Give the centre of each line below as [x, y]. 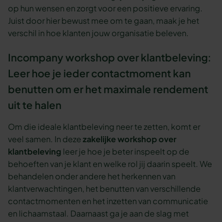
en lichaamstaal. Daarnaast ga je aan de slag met [99, 213]
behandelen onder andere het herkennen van [92, 176]
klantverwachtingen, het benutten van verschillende [105, 188]
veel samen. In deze [46, 139]
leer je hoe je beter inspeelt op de [126, 151]
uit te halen [35, 105]
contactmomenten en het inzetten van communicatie [108, 201]
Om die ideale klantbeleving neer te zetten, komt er [104, 126]
